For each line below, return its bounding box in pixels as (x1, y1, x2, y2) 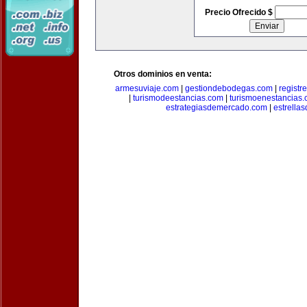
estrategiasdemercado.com (166, 103, 267, 112)
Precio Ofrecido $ (204, 8, 275, 17)
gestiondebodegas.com (184, 84, 273, 93)
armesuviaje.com (114, 84, 179, 93)
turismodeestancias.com (133, 93, 223, 103)
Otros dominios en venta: (114, 69, 212, 79)
